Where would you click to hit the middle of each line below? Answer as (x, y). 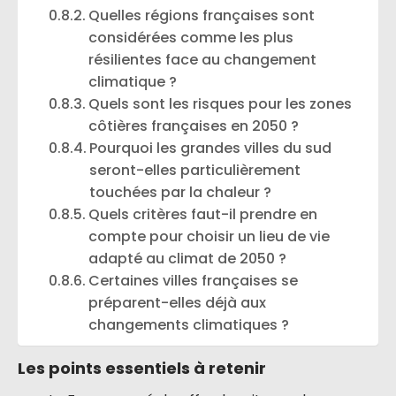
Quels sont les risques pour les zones (221, 104)
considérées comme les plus (191, 38)
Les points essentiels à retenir (142, 368)
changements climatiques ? (189, 325)
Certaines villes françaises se (194, 281)
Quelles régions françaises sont (202, 15)
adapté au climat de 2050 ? (188, 259)
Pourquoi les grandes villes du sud (211, 148)
